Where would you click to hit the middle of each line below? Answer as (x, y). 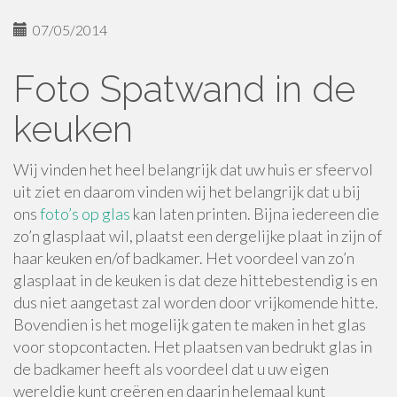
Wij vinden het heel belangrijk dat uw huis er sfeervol (193, 169)
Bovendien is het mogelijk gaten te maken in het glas (190, 324)
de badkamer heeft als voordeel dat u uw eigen (171, 369)
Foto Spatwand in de (184, 89)
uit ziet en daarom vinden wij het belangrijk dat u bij (187, 191)
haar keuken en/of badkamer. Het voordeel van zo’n (184, 258)
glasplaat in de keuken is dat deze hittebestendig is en (195, 280)
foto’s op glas (85, 214)
